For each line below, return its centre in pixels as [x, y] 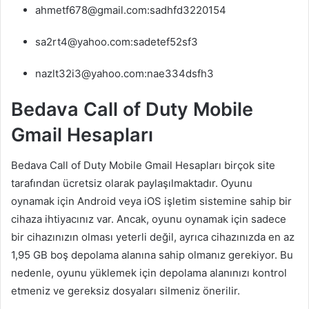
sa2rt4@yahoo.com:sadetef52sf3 [117, 41]
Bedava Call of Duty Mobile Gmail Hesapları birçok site [143, 166]
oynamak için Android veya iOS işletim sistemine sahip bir [151, 201]
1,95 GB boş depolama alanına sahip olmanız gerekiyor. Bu [152, 255]
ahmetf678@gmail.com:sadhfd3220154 [131, 10]
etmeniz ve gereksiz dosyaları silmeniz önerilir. [126, 291]
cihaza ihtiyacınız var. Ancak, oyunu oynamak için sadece [149, 219]
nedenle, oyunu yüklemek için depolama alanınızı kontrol [149, 273]
